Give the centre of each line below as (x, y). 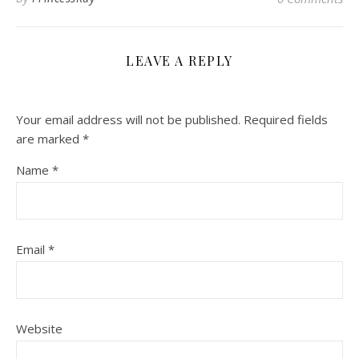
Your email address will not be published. (128, 119)
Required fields (286, 119)
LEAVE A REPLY (179, 61)
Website (39, 329)
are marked (49, 139)
